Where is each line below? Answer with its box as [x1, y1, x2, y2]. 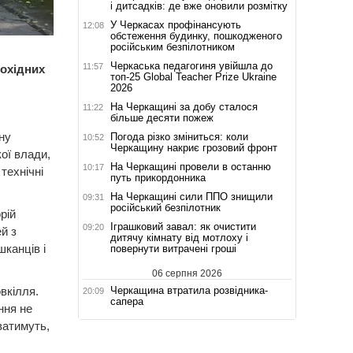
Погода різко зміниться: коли [110, 130, 248, 143]
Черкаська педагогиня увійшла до [110, 59, 273, 72]
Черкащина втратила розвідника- [110, 284, 268, 296]
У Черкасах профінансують [110, 18, 241, 31]
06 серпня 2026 [151, 267, 222, 279]
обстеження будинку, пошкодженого [110, 29, 282, 42]
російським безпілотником [110, 40, 235, 53]
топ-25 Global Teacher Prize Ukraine [110, 70, 277, 83]
